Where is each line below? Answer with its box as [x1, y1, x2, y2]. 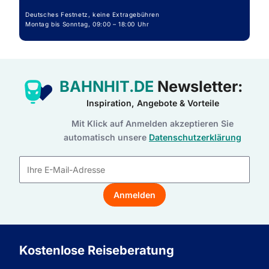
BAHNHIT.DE [59, 77, 154, 95]
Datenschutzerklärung [149, 132, 241, 142]
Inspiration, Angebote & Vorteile [86, 98, 219, 108]
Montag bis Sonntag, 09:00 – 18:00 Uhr [25, 20, 152, 28]
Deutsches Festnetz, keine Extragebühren [25, 11, 162, 18]
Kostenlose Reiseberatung [19, 243, 174, 258]
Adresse [133, 199, 165, 210]
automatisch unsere [64, 132, 149, 142]
